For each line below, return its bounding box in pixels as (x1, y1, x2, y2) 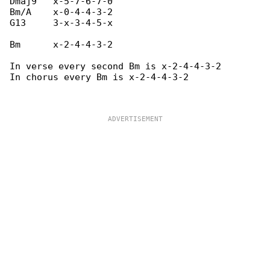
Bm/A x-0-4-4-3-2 (10, 7, 113, 17)
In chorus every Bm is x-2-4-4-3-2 (10, 72, 189, 83)
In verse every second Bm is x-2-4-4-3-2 (10, 61, 221, 72)
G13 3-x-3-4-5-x (10, 17, 113, 28)
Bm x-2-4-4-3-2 (10, 39, 113, 50)
